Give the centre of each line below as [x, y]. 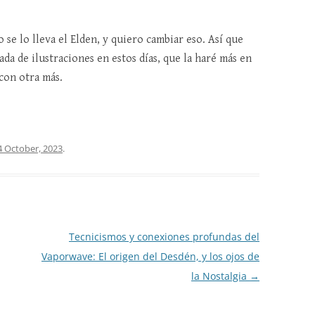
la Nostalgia [220, 276]
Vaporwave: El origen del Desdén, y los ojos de [150, 257]
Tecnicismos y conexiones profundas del [164, 237]
